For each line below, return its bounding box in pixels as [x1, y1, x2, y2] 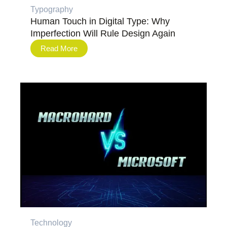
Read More [41, 44, 78, 53]
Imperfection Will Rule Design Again [30, 28, 175, 39]
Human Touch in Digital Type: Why [30, 16, 170, 26]
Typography [30, 5, 73, 14]
